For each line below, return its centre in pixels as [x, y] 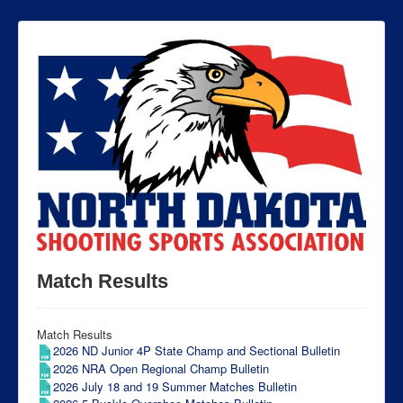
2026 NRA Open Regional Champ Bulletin [161, 368]
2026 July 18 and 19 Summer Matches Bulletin [175, 386]
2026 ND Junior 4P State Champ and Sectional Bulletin [197, 351]
